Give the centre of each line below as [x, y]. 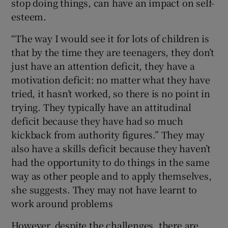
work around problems [62, 203]
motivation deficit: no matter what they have [111, 80]
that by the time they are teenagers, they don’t [113, 52]
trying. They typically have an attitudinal [102, 107]
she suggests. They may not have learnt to [104, 190]
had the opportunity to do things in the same [110, 162]
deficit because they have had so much [97, 121]
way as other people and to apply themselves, [111, 176]
